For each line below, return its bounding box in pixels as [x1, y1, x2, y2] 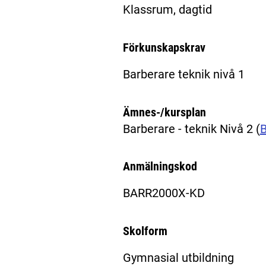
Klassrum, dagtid [122, 2, 212, 17]
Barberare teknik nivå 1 [122, 67, 245, 82]
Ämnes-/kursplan [122, 104, 206, 119]
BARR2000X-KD [122, 186, 205, 201]
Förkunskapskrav [122, 40, 205, 55]
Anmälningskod [122, 159, 197, 174]
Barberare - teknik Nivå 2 [122, 121, 256, 136]
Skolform [122, 223, 167, 238]
